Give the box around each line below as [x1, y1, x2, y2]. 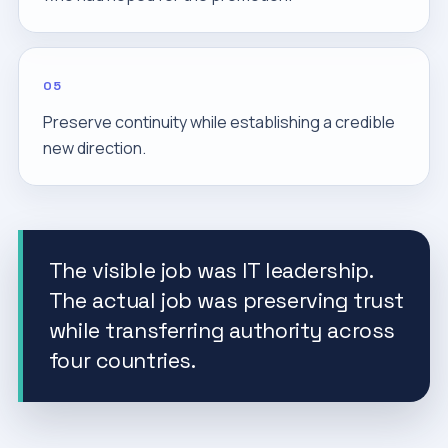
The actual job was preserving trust [48, 287, 404, 314]
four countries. [48, 347, 196, 374]
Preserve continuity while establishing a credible [42, 111, 395, 133]
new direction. [42, 137, 146, 159]
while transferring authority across [48, 317, 395, 344]
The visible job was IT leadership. [48, 257, 373, 284]
